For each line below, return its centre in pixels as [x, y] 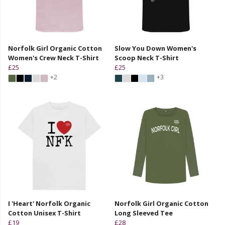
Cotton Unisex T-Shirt [44, 213]
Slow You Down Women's [155, 48]
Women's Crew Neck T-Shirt [53, 58]
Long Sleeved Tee [144, 213]
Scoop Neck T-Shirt [147, 58]
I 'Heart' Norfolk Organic [49, 203]
